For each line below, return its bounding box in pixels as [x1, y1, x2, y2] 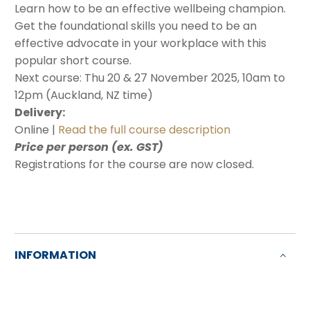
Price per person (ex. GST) [15, 139, 163, 156]
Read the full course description [58, 122, 230, 138]
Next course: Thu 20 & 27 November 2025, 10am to [15, 70, 285, 86]
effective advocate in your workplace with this [15, 35, 266, 52]
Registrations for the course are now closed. [15, 156, 254, 173]
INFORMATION [15, 246, 96, 263]
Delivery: [15, 104, 65, 121]
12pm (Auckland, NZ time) [15, 87, 153, 104]
